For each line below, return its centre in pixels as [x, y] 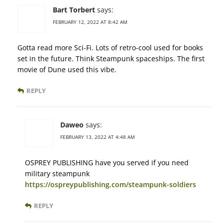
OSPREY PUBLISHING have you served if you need [107, 163]
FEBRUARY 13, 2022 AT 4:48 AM [98, 137]
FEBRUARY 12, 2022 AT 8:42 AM [90, 22]
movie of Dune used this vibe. [67, 70]
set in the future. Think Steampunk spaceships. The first [111, 59]
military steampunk [57, 174]
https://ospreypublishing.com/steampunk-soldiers [111, 185]
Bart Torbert [74, 10]
